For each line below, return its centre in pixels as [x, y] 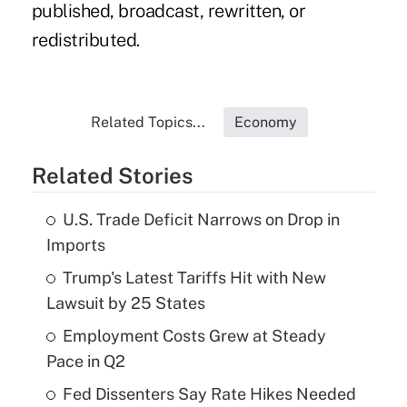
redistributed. [85, 40]
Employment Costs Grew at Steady [194, 336]
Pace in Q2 [85, 362]
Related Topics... [149, 123]
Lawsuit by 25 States [125, 303]
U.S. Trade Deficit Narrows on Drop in [201, 220]
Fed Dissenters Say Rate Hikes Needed [209, 394]
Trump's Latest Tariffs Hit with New [194, 278]
